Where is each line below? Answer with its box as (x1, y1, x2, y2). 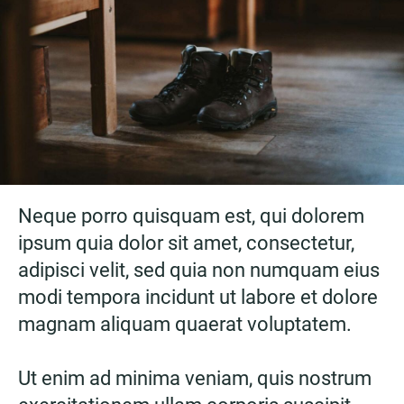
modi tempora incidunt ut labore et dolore (18, 285, 378, 308)
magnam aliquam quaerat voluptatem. (18, 312, 352, 335)
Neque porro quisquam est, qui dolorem (18, 204, 364, 227)
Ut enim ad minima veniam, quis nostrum (18, 366, 372, 390)
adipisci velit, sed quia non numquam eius (18, 258, 380, 281)
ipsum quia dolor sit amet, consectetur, (18, 231, 354, 254)
